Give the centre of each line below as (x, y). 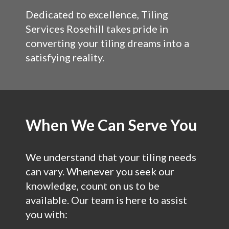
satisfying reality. (65, 57)
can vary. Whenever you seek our (100, 171)
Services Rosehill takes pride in (97, 29)
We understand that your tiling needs (111, 157)
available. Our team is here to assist (106, 200)
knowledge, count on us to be (93, 186)
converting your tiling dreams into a (107, 43)
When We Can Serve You (111, 125)
